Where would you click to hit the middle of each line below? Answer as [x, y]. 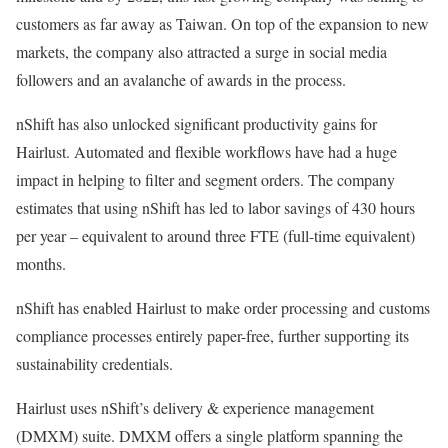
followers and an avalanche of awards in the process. [181, 79]
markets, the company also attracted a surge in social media [201, 51]
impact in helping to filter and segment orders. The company [205, 179]
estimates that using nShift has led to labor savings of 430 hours [215, 207]
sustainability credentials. [94, 363]
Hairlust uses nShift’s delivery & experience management [195, 407]
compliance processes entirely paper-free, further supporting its [212, 335]
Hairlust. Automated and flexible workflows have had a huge [206, 151]
